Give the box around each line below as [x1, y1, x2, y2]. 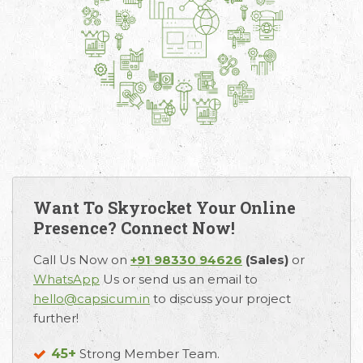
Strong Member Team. [76, 345, 220, 361]
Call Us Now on [33, 251, 130, 267]
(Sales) [246, 251, 288, 267]
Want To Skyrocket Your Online [33, 196, 296, 218]
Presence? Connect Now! [33, 216, 235, 238]
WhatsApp [33, 271, 100, 287]
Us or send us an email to [100, 271, 258, 287]
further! [33, 310, 79, 326]
